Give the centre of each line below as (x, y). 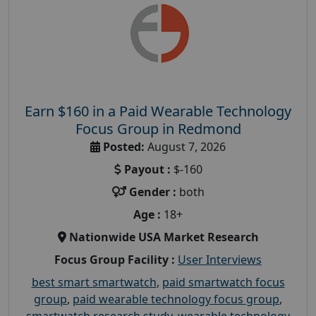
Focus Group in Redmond (158, 128)
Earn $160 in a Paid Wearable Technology (158, 111)
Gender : (152, 192)
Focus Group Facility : (115, 259)
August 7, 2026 (185, 146)
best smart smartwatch (94, 282)
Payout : (147, 169)
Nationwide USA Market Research (164, 237)
